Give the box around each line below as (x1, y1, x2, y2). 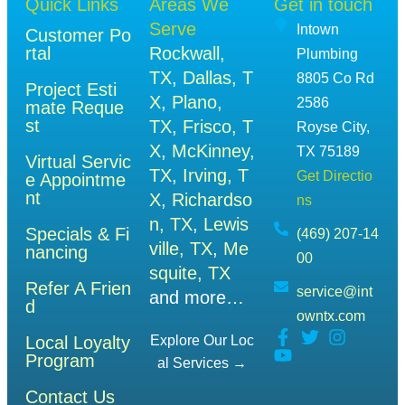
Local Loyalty (25, 333, 130, 353)
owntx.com (296, 308, 365, 325)
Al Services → (157, 355, 248, 372)
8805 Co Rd (296, 71, 374, 87)
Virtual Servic (25, 152, 131, 173)
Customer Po (25, 25, 131, 46)
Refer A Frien (25, 278, 131, 299)
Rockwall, (149, 43, 226, 64)
